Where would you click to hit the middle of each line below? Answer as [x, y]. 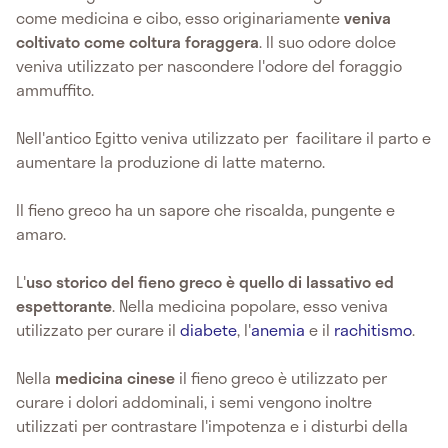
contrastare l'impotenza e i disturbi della [259, 426]
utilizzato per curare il [98, 330]
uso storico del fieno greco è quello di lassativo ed [210, 282]
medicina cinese [113, 378]
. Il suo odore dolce [327, 42]
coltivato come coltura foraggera [137, 42]
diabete [208, 330]
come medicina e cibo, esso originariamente [180, 18]
